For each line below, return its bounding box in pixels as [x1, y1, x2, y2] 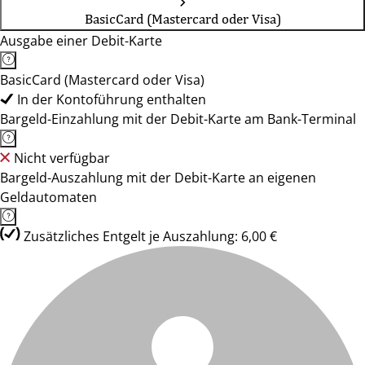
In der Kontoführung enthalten [17, 90, 206, 108]
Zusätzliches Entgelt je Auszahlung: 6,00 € [24, 227, 277, 245]
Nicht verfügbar [14, 149, 110, 167]
